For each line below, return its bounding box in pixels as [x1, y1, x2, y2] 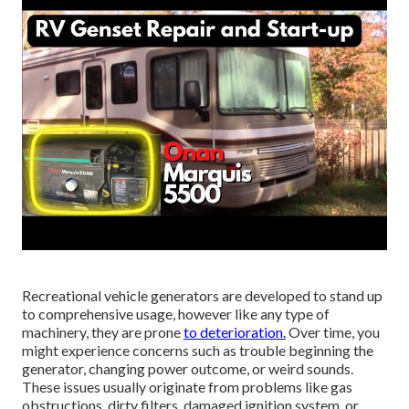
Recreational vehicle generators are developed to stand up [22, 287, 383, 305]
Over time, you [286, 323, 380, 341]
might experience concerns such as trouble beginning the [22, 341, 373, 360]
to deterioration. [184, 323, 286, 341]
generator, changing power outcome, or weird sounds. [22, 360, 353, 378]
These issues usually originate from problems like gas [22, 378, 352, 396]
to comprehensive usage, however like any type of [22, 305, 330, 323]
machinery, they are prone [22, 323, 184, 341]
